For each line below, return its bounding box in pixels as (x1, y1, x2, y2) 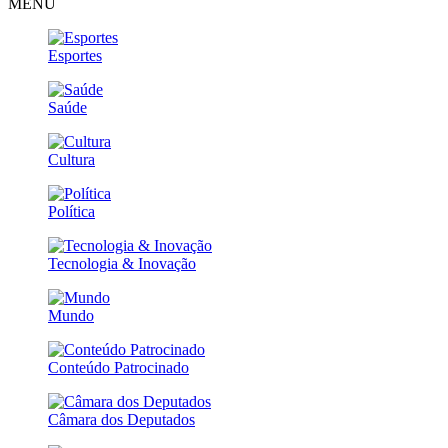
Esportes (48, 46, 102, 64)
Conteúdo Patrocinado (48, 358, 189, 376)
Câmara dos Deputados (48, 410, 195, 428)
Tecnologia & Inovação (48, 254, 196, 272)
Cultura (48, 150, 95, 168)
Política (48, 202, 95, 220)
